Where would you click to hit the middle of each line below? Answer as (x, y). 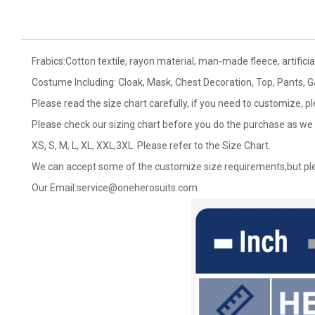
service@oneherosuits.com (137, 188)
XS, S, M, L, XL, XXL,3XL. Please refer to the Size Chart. (151, 146)
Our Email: (54, 188)
